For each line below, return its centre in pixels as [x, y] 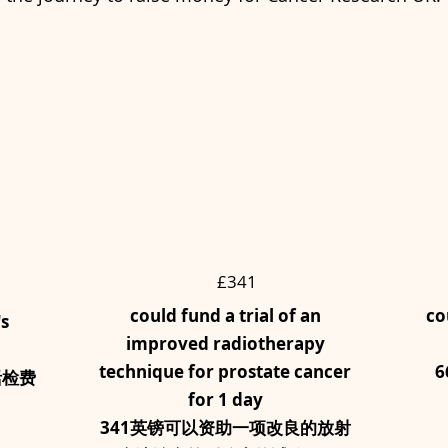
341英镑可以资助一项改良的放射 [225, 427]
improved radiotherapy [225, 343]
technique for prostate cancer [225, 371]
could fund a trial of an [225, 315]
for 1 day [225, 399]
